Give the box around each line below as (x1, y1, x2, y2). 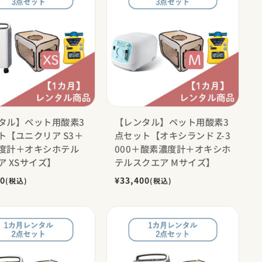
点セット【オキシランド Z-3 (114, 128, 231, 142)
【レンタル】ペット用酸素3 (114, 115, 229, 128)
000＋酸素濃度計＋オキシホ (114, 142, 231, 155)
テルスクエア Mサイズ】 (114, 155, 215, 168)
